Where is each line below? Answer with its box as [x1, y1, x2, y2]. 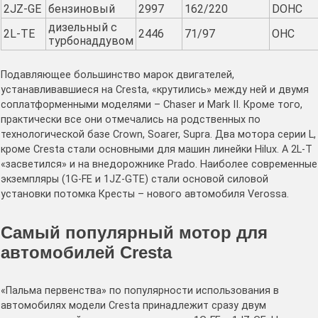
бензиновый [48, 1, 115, 16]
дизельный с [48, 20, 117, 34]
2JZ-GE [4, 1, 41, 16]
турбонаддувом [48, 33, 133, 48]
